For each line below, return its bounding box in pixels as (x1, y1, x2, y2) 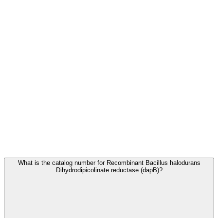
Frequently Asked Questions (4, 135, 145, 148)
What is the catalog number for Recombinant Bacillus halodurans (18, 159, 200, 167)
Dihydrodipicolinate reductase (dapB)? (55, 166, 163, 174)
